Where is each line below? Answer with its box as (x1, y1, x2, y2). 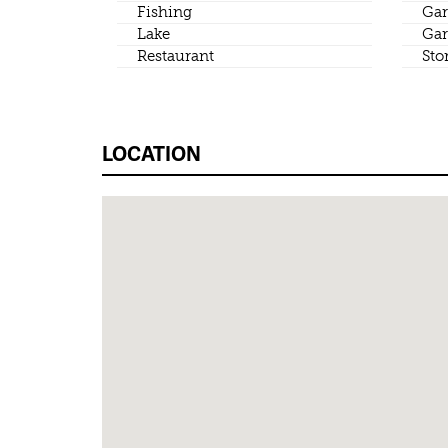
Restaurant (137, 47, 214, 66)
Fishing (137, 3, 192, 22)
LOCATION (102, 139, 201, 168)
